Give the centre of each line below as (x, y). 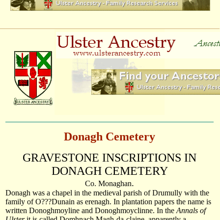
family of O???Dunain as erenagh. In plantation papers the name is (108, 202)
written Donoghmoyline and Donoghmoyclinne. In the (91, 211)
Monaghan (114, 184)
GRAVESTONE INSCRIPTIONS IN (110, 158)
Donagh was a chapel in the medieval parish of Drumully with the (107, 193)
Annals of (191, 211)
